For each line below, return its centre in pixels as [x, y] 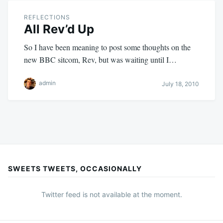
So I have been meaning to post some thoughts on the [107, 47]
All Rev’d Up [59, 29]
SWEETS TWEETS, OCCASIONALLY [75, 169]
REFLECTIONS [47, 17]
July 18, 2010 [180, 84]
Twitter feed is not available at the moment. [111, 195]
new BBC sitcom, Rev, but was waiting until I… [100, 60]
